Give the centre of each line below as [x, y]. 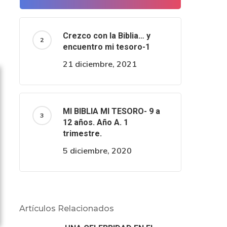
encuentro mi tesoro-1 [106, 47]
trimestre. [82, 134]
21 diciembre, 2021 [100, 64]
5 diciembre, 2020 [97, 150]
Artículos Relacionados [66, 209]
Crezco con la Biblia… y [106, 36]
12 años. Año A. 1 [95, 122]
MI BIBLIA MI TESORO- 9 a [111, 111]
